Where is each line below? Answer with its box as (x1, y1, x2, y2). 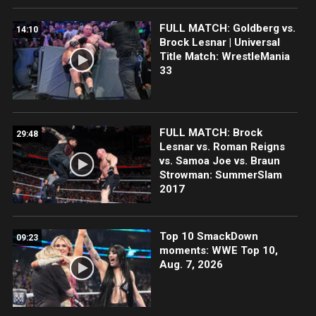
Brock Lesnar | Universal (159, 36, 280, 49)
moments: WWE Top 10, (159, 243, 278, 257)
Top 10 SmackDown (159, 229, 258, 243)
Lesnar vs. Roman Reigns (159, 140, 285, 153)
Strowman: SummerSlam (159, 168, 282, 181)
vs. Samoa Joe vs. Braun (159, 154, 280, 167)
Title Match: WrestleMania (159, 50, 290, 63)
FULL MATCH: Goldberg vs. (159, 22, 296, 35)
